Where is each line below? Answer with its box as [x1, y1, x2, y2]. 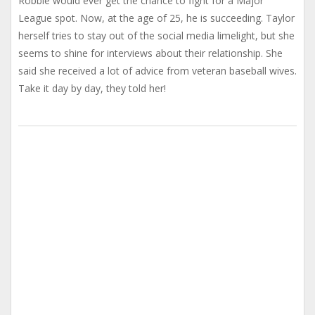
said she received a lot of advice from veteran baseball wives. [18, 64, 297, 78]
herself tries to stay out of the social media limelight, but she [18, 29, 295, 43]
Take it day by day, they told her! [18, 82, 166, 96]
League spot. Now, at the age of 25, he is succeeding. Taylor [18, 11, 295, 25]
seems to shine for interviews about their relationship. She [18, 46, 283, 60]
